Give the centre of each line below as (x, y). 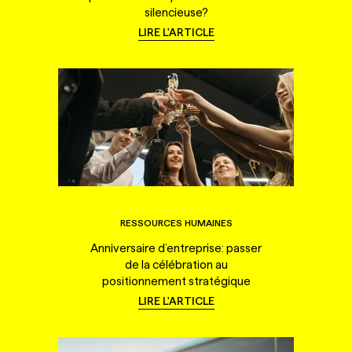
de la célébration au (176, 264)
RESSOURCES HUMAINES (176, 223)
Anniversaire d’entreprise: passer (176, 248)
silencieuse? (176, 12)
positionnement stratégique (176, 281)
